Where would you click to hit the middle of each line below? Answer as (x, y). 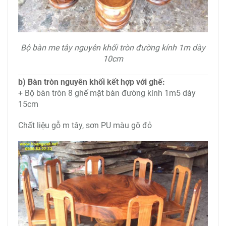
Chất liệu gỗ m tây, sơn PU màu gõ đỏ (85, 125)
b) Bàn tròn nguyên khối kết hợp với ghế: (92, 82)
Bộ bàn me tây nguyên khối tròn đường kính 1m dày (113, 47)
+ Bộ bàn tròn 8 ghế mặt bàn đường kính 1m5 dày (107, 93)
